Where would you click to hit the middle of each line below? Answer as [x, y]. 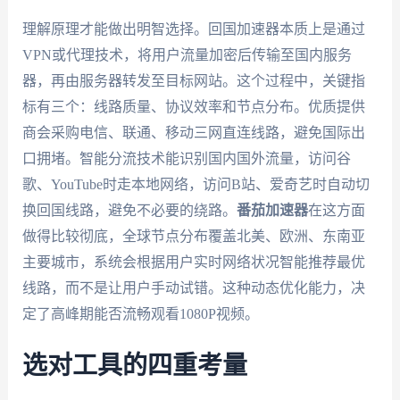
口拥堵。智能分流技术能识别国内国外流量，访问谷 [186, 159]
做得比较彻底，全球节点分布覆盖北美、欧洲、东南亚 [193, 237]
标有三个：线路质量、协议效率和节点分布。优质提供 [193, 107]
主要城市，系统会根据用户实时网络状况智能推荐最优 [193, 262]
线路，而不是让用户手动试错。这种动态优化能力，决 [193, 288]
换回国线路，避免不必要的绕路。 [129, 211]
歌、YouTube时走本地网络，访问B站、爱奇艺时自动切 [196, 185]
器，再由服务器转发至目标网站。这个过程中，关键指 [193, 81]
